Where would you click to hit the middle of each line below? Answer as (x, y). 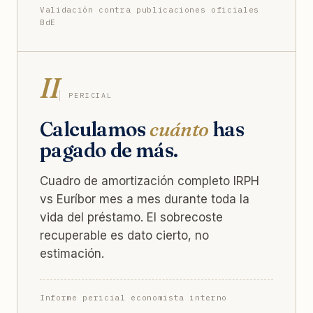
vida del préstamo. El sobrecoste (131, 217)
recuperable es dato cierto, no (124, 235)
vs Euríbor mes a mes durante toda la (145, 199)
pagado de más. (109, 150)
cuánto (179, 129)
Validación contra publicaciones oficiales (150, 9)
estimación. (72, 253)
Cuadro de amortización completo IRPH (150, 181)
